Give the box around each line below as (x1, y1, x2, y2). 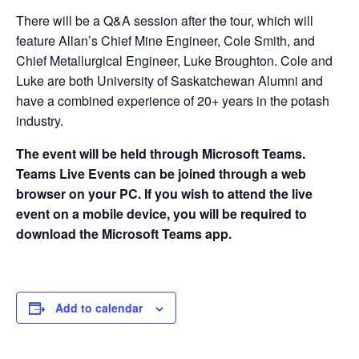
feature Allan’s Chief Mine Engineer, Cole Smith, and (16, 31, 315, 50)
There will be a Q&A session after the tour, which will (16, 11, 313, 30)
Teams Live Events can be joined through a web (16, 164, 306, 183)
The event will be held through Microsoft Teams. (16, 144, 305, 163)
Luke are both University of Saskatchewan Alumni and (16, 71, 323, 90)
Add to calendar (55, 300, 143, 316)
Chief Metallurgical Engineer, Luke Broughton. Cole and (16, 51, 333, 70)
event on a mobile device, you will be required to (16, 204, 307, 223)
